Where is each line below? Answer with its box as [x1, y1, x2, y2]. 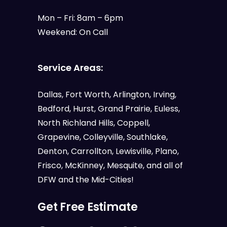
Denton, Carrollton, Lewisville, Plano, [37, 145, 179, 157]
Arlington [113, 88, 149, 100]
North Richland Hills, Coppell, [37, 117, 150, 129]
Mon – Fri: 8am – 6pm [37, 12, 123, 24]
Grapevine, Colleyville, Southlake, [37, 131, 168, 143]
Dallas [37, 88, 62, 100]
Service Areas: [37, 61, 103, 74]
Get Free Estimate [37, 199, 138, 215]
